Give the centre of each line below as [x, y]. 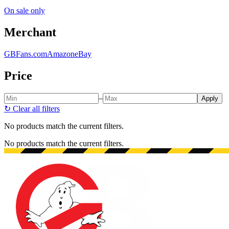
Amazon [61, 54]
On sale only [25, 11]
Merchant [30, 32]
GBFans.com [26, 54]
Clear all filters [36, 108]
